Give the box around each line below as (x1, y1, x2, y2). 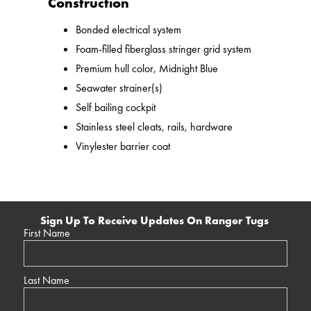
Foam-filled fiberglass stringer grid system (76, 42, 252, 57)
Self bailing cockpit (76, 100, 156, 115)
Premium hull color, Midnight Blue (76, 61, 219, 76)
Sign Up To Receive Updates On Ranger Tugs (40, 213, 269, 228)
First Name (23, 226, 70, 241)
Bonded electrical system (76, 22, 182, 37)
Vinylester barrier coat (76, 139, 171, 154)
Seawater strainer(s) (76, 81, 163, 96)
